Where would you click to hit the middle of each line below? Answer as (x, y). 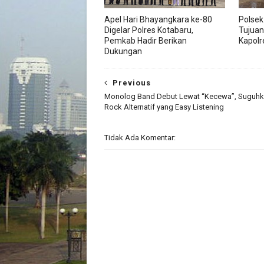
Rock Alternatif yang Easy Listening (164, 107)
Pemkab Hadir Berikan (146, 41)
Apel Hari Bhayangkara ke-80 (158, 19)
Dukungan (123, 51)
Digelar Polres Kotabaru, (149, 30)
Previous (132, 83)
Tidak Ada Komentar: (140, 138)
